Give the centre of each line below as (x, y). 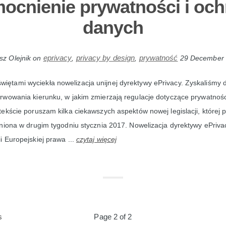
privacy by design (105, 58)
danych (113, 28)
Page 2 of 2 (113, 217)
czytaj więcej (96, 139)
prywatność (158, 58)
